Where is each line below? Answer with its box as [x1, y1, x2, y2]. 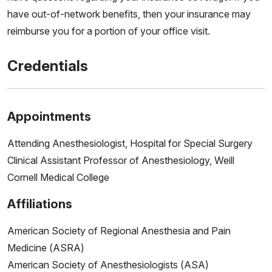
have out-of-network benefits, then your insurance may [7, 8, 251, 21]
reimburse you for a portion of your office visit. [7, 25, 210, 38]
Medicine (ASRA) [7, 242, 84, 254]
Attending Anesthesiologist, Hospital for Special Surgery [7, 137, 253, 150]
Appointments [7, 109, 91, 124]
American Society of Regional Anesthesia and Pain [7, 225, 231, 237]
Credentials [7, 57, 88, 75]
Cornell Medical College [7, 171, 109, 184]
